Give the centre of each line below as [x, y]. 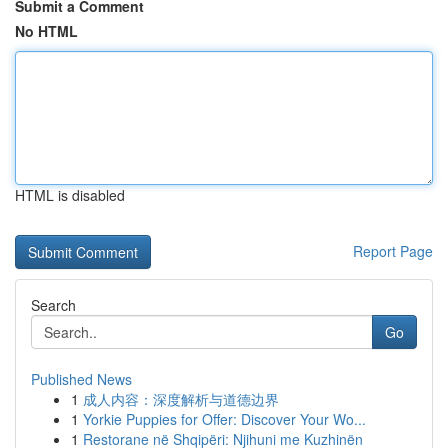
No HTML [46, 31]
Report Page [393, 251]
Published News [81, 379]
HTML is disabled [70, 195]
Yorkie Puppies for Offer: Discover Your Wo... [224, 419]
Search [53, 305]
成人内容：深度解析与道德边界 [181, 399]
